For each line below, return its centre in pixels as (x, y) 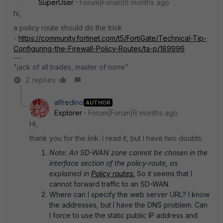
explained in (70, 173)
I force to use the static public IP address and (123, 215)
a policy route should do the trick (68, 28)
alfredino (69, 102)
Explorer (68, 113)
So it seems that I (164, 173)
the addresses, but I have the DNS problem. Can (128, 205)
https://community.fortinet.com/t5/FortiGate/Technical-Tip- (112, 38)
